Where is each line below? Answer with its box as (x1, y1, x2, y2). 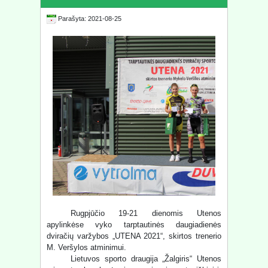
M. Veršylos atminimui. (47, 243, 129, 252)
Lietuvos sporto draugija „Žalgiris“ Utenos (71, 254, 221, 264)
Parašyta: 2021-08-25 (56, 15, 122, 23)
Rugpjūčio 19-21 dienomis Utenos (71, 209, 221, 218)
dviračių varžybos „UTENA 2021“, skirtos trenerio (47, 232, 221, 241)
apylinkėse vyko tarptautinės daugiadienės (47, 220, 221, 230)
